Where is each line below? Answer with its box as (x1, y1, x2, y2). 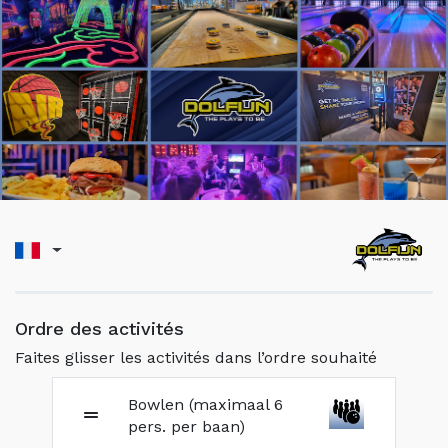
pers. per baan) (128, 417, 246, 436)
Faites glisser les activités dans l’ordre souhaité (15, 348, 377, 367)
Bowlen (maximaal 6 (128, 395, 284, 414)
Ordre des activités (15, 318, 184, 339)
